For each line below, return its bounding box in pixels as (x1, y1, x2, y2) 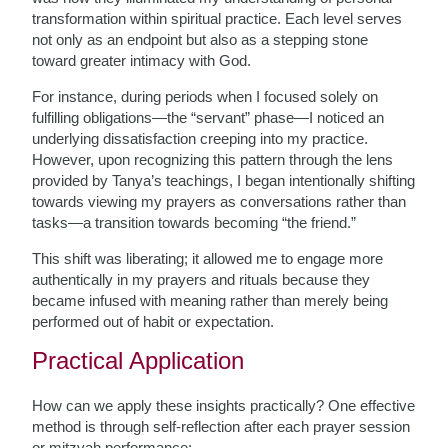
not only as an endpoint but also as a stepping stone (32, 31, 369, 48)
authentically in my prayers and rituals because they (32, 271, 371, 288)
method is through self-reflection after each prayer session (32, 418, 411, 435)
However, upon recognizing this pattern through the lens (32, 151, 394, 168)
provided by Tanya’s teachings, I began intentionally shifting (32, 172, 416, 189)
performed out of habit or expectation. (32, 313, 275, 330)
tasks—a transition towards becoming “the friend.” (32, 214, 357, 231)
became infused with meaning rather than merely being (32, 292, 389, 309)
